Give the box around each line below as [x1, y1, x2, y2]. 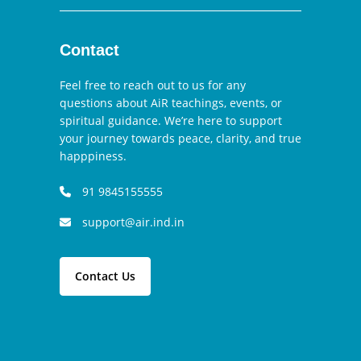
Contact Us [75, 268, 135, 284]
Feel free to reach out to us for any [60, 77, 246, 93]
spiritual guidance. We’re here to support [60, 113, 282, 129]
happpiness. [60, 148, 127, 164]
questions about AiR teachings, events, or [60, 95, 282, 111]
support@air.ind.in [82, 214, 185, 230]
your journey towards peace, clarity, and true [60, 131, 301, 147]
